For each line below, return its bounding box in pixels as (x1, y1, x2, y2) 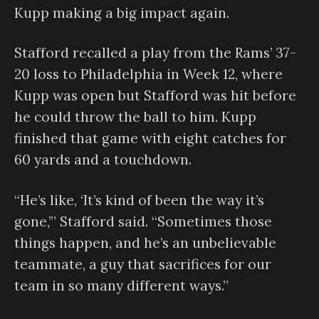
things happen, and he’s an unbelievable (14, 234, 276, 251)
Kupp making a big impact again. (14, 4, 229, 21)
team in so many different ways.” (14, 276, 229, 294)
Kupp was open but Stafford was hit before (14, 87, 296, 105)
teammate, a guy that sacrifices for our (14, 255, 271, 273)
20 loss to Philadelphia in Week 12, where (14, 66, 283, 83)
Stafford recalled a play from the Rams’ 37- (14, 44, 296, 62)
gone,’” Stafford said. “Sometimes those (14, 212, 272, 230)
